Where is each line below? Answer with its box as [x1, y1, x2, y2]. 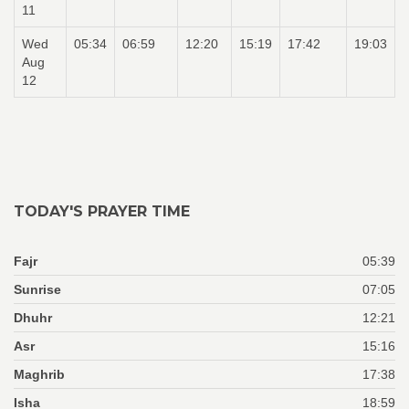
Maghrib [14, 367, 65, 382]
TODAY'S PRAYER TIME [14, 203, 190, 220]
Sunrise [14, 282, 61, 297]
